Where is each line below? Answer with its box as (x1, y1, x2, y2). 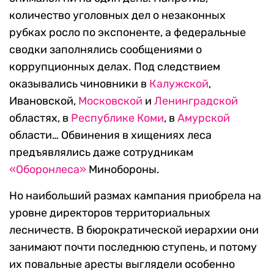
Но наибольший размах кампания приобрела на (9, 189, 261, 203)
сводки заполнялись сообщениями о (9, 43, 202, 57)
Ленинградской (154, 94, 238, 108)
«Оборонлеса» (9, 163, 86, 177)
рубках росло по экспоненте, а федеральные (9, 26, 246, 40)
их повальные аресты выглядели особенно (9, 257, 235, 272)
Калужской (149, 77, 209, 91)
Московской (78, 94, 143, 108)
